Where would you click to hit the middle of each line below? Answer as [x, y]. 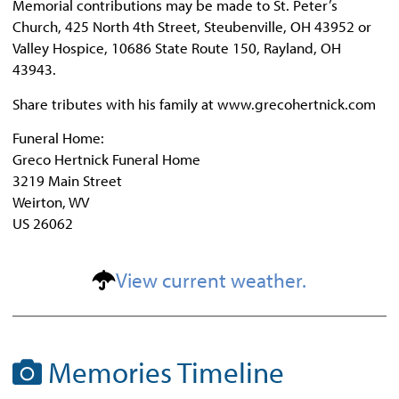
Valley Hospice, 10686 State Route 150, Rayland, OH [177, 48]
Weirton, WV [51, 202]
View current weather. [211, 281]
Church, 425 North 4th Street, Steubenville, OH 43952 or [192, 27]
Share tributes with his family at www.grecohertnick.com [194, 103]
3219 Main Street [67, 181]
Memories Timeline [163, 373]
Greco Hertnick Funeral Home [106, 159]
